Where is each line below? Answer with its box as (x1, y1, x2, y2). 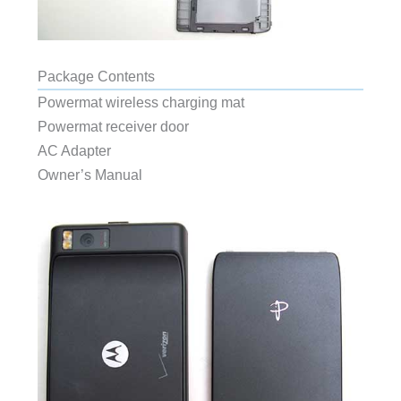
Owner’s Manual (37, 166, 142, 183)
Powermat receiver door (37, 117, 189, 134)
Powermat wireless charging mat (37, 93, 244, 110)
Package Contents (37, 67, 155, 84)
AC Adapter (37, 141, 111, 158)
